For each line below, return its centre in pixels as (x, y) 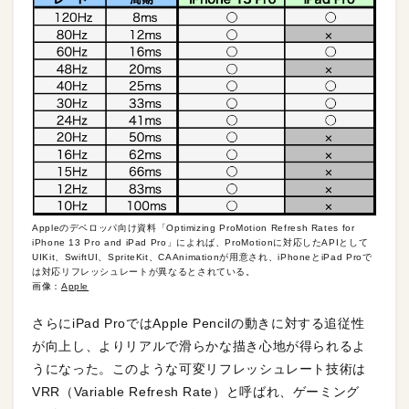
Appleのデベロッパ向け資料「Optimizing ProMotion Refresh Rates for (194, 227)
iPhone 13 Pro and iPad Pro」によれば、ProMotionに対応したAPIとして (200, 242)
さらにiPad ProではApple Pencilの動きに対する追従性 (199, 323)
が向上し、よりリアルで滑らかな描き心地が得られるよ (199, 346)
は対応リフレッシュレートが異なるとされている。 (144, 271)
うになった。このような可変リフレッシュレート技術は (199, 368)
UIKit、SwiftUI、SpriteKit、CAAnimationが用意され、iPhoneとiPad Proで (202, 257)
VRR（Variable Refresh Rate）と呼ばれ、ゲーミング (196, 391)
